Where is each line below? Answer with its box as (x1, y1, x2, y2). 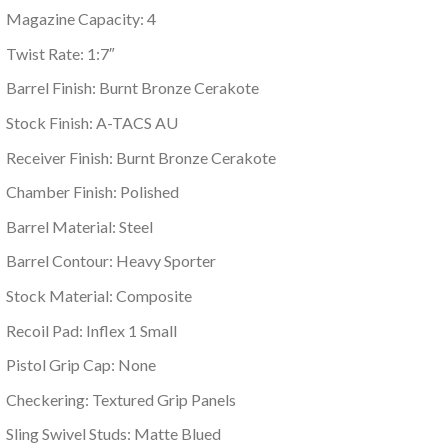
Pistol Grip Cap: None (5, 355, 156, 375)
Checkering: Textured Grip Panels (5, 389, 236, 409)
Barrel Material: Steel (5, 216, 153, 236)
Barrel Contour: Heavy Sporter (5, 251, 216, 271)
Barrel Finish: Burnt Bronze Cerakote (5, 78, 259, 98)
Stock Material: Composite (5, 285, 192, 305)
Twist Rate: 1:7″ (5, 43, 115, 63)
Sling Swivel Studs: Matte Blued (5, 424, 221, 444)
